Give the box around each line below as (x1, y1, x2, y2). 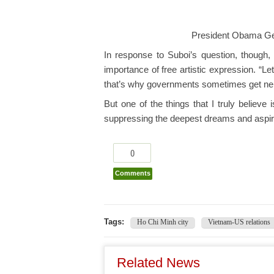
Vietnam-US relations (208, 218, 270, 227)
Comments (115, 169, 150, 177)
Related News (117, 255, 200, 271)
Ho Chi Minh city (137, 218, 188, 227)
